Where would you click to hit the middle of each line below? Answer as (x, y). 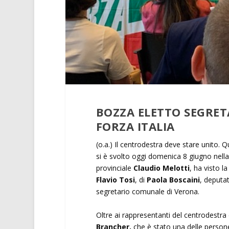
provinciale (114, 168)
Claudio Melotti (161, 168)
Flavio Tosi (115, 180)
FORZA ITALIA (135, 127)
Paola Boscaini (173, 180)
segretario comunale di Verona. (148, 192)
